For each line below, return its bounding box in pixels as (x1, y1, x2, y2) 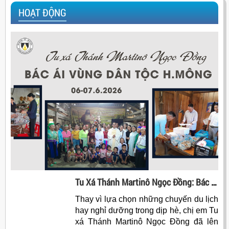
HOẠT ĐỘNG (18, 6, 66, 19)
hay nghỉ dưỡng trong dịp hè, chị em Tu (75, 206, 218, 215)
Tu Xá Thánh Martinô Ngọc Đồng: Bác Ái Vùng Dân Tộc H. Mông (211, 176, 217, 189)
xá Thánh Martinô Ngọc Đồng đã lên (75, 217, 218, 226)
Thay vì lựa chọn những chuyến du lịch (75, 195, 218, 204)
